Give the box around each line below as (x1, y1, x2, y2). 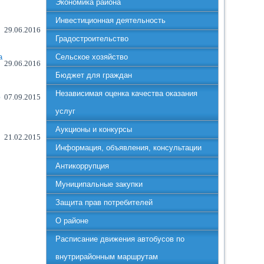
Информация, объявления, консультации (55, 143, 202, 152)
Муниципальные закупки (55, 180, 143, 189)
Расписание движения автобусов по (55, 235, 185, 243)
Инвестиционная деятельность (55, 16, 166, 25)
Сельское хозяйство (55, 52, 128, 61)
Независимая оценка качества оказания (55, 89, 198, 98)
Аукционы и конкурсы (55, 125, 133, 134)
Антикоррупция (55, 161, 110, 170)
